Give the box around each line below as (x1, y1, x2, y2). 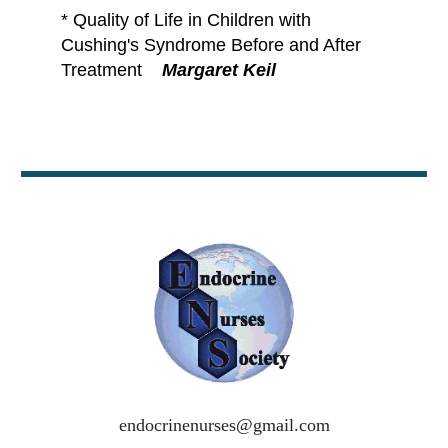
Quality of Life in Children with (67, 10, 311, 31)
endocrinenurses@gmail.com (118, 415, 330, 436)
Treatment (60, 60, 162, 81)
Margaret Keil (161, 60, 276, 81)
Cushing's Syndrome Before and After (60, 35, 361, 56)
